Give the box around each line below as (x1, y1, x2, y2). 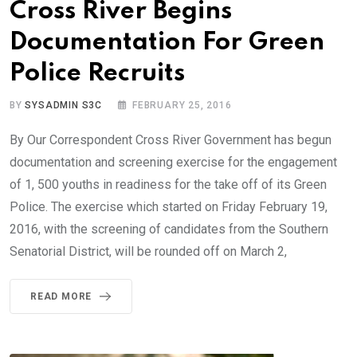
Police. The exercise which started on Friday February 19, (10, 198, 328, 214)
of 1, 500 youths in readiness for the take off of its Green (10, 176, 327, 192)
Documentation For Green (10, 29, 324, 55)
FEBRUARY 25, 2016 (132, 99, 232, 111)
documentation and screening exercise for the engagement (10, 154, 337, 170)
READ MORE (30, 290, 92, 302)
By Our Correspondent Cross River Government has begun (10, 131, 331, 147)
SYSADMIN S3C (25, 99, 103, 111)
